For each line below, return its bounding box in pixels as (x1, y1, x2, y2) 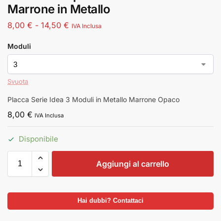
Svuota (7, 77, 28, 86)
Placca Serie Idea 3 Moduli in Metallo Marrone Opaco (7, 95, 180, 104)
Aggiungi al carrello (96, 159, 169, 169)
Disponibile (19, 134, 58, 144)
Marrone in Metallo (7, 2, 110, 17)
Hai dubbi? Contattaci (77, 197, 144, 205)
